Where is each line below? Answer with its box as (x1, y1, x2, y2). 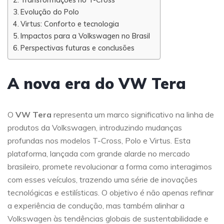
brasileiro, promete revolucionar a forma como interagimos (7, 161, 212, 171)
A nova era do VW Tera (7, 74, 186, 93)
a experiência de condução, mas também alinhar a (7, 200, 184, 210)
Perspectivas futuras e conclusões (20, 43, 134, 52)
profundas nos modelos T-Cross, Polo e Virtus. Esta (7, 135, 190, 145)
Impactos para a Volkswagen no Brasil (20, 31, 150, 40)
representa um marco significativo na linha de (51, 109, 214, 119)
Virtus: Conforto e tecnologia (20, 19, 119, 28)
